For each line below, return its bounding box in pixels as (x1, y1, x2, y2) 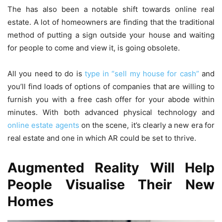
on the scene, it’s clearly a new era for (79, 120, 215, 130)
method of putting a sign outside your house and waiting (7, 30, 215, 40)
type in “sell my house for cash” (84, 68, 199, 78)
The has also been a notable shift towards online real (7, 4, 215, 14)
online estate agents (7, 120, 79, 130)
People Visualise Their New (7, 176, 215, 193)
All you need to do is (7, 68, 85, 78)
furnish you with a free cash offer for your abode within (7, 94, 215, 104)
